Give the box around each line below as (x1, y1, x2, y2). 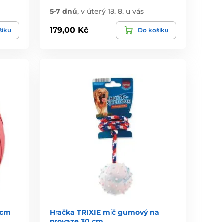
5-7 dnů (50, 6, 78, 16)
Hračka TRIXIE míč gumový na (50, 208, 160, 217)
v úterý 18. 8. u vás (81, 6, 144, 16)
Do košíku (137, 26, 168, 34)
